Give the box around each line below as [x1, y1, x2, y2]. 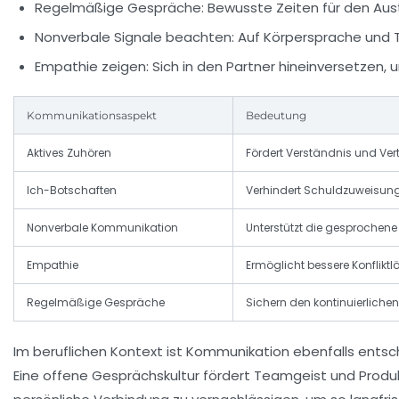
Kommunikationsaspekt [27, 109, 157, 123]
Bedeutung [246, 109, 306, 123]
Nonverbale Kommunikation [27, 220, 178, 236]
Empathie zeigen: [35, 57, 149, 77]
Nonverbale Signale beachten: [35, 28, 234, 47]
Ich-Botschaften [27, 183, 117, 199]
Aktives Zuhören [27, 145, 111, 161]
